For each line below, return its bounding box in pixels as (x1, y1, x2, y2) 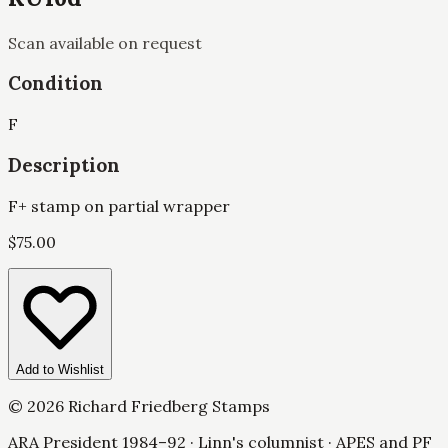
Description (8, 152, 120, 177)
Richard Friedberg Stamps (64, 395, 270, 416)
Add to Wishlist (16, 361, 104, 377)
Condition (8, 71, 103, 96)
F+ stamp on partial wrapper (8, 195, 230, 216)
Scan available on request (8, 32, 202, 53)
